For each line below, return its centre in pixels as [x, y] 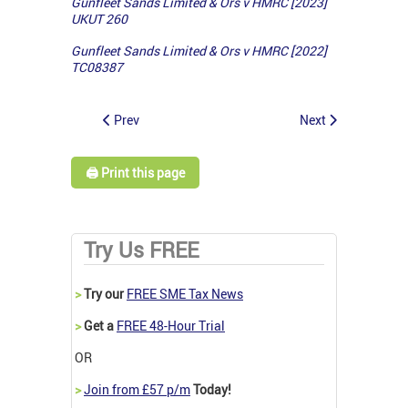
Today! [211, 389]
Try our [104, 293]
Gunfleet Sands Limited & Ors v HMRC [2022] [199, 51]
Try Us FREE [141, 250]
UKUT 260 [99, 19]
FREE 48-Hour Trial [171, 325]
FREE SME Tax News [185, 293]
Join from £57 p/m [137, 389]
